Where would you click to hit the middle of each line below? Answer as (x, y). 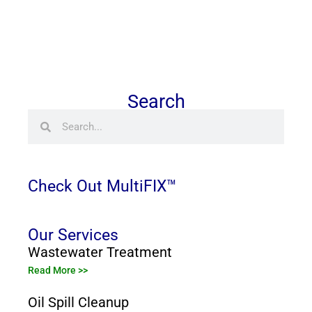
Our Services (73, 235)
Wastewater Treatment (100, 252)
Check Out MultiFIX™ (102, 186)
